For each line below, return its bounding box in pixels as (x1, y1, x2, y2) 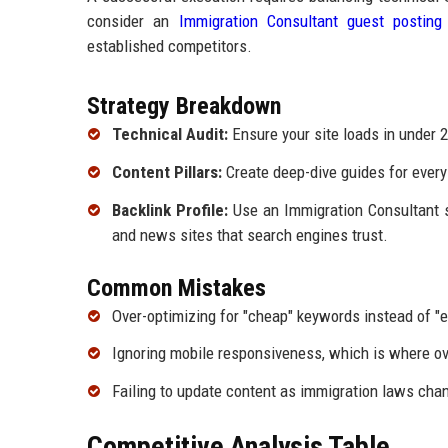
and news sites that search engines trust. (112, 224, 388, 245)
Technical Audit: (112, 124, 228, 144)
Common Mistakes (87, 273, 266, 302)
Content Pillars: (112, 161, 222, 182)
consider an (87, 11, 179, 31)
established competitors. (87, 36, 252, 56)
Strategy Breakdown (87, 92, 281, 120)
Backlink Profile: (112, 199, 228, 220)
